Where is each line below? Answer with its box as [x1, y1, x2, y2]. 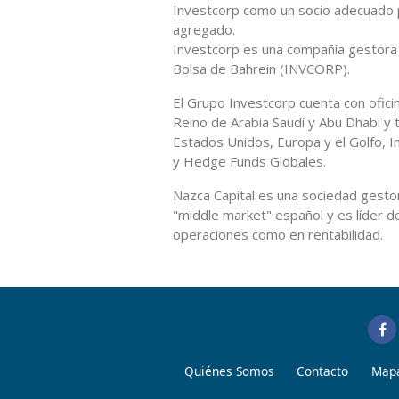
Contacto [297, 362, 349, 379]
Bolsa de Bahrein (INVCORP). [173, 59, 350, 77]
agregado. [173, 20, 235, 38]
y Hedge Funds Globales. [173, 151, 326, 170]
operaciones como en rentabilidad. [173, 224, 383, 243]
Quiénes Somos [183, 362, 274, 379]
